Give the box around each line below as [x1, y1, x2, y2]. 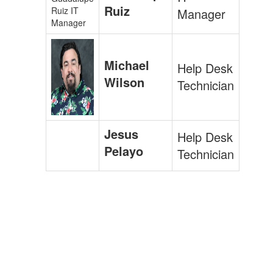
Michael [104, 55, 149, 74]
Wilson [104, 73, 144, 91]
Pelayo [104, 141, 143, 160]
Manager [177, 4, 225, 23]
